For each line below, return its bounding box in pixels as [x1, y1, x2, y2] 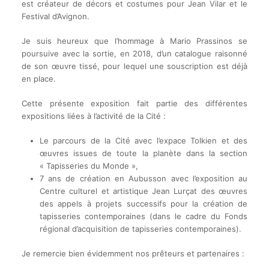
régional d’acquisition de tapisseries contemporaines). [39, 224, 241, 234]
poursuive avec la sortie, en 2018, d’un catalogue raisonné [21, 49, 248, 59]
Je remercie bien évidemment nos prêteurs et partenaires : [21, 249, 244, 259]
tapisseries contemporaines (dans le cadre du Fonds [39, 211, 248, 222]
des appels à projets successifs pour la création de [39, 199, 248, 209]
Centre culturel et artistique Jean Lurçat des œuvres [39, 186, 248, 196]
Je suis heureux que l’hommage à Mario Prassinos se [21, 36, 248, 46]
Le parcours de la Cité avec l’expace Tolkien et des [39, 136, 248, 146]
